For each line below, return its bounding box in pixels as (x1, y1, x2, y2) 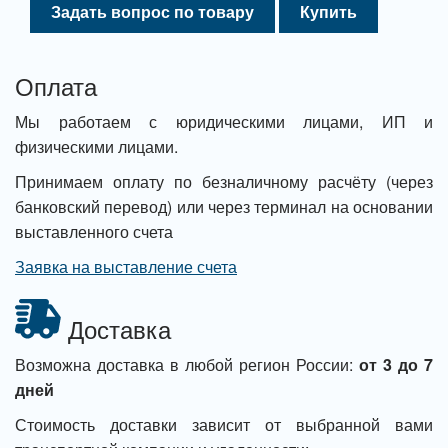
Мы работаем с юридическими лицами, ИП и (15, 110, 433, 133)
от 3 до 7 (359, 353, 433, 376)
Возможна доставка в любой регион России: (15, 353, 359, 376)
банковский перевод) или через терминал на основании (15, 195, 433, 218)
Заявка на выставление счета (15, 255, 237, 278)
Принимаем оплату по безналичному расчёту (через (15, 170, 433, 193)
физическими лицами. (15, 135, 178, 158)
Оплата (15, 68, 97, 103)
